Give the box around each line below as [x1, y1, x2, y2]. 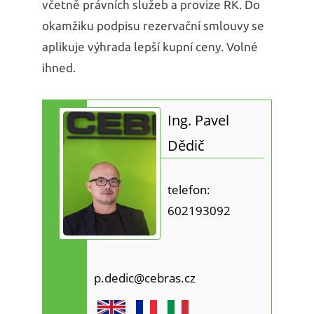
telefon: [167, 181, 210, 198]
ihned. [42, 60, 76, 74]
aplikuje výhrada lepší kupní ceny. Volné [42, 39, 258, 53]
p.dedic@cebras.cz [93, 269, 196, 286]
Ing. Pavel [167, 109, 229, 130]
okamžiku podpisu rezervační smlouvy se [42, 18, 264, 32]
